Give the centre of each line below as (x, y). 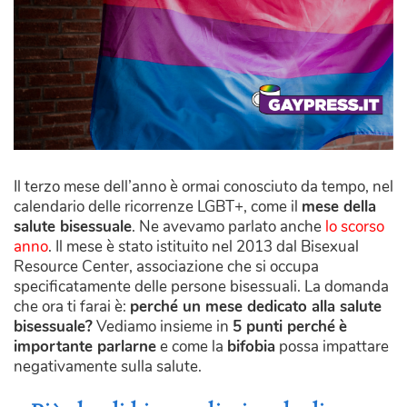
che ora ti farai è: (72, 306)
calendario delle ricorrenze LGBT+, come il (158, 206)
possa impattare (332, 346)
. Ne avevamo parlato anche (228, 226)
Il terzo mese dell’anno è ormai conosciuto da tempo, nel (203, 186)
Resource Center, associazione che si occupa (166, 266)
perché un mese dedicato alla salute (256, 306)
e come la (192, 346)
